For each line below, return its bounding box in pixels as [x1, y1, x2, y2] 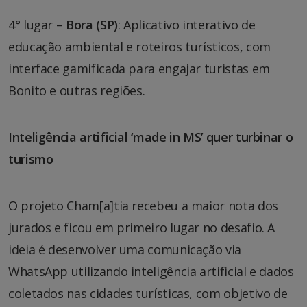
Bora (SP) [66, 16, 118, 33]
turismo [8, 150, 53, 167]
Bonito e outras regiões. [8, 82, 145, 99]
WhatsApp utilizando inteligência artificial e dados [8, 262, 294, 280]
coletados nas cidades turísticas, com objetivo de [8, 284, 288, 302]
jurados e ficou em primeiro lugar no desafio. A [8, 219, 275, 236]
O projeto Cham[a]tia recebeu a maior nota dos [8, 197, 278, 214]
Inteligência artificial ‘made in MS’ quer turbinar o [8, 128, 293, 145]
